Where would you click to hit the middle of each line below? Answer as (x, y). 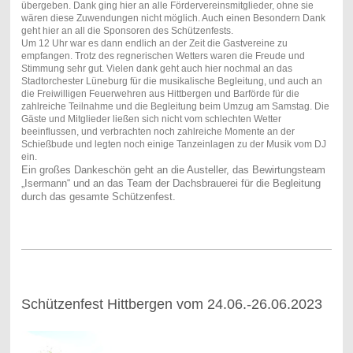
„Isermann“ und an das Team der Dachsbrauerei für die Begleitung (171, 184)
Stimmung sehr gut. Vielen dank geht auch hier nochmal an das (156, 69)
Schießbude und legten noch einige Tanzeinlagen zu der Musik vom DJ (173, 145)
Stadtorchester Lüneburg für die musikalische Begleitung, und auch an (171, 82)
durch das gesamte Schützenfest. (98, 197)
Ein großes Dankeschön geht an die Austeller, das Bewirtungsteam (173, 170)
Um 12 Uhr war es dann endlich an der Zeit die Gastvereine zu (154, 44)
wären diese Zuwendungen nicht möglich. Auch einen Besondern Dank (173, 19)
